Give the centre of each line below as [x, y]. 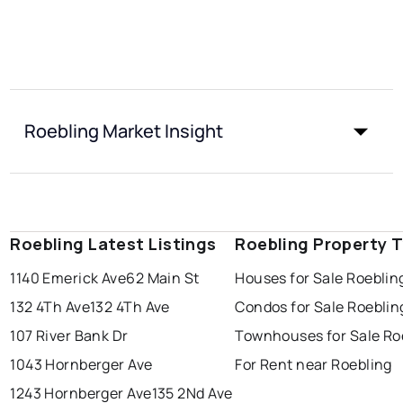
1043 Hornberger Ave [81, 364]
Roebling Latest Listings [113, 243]
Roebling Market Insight [124, 130]
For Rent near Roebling [313, 364]
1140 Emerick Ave [68, 278]
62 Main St [163, 278]
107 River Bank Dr [69, 335]
